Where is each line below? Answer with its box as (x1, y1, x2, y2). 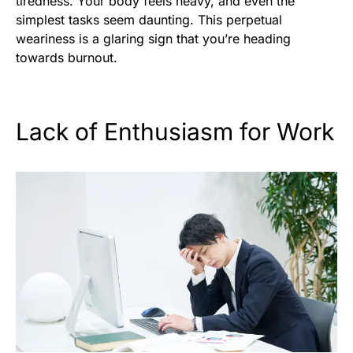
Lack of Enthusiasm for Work (16, 117, 334, 146)
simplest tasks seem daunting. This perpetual (16, 11, 282, 28)
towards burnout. (16, 49, 117, 65)
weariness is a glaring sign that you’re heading (16, 30, 291, 46)
